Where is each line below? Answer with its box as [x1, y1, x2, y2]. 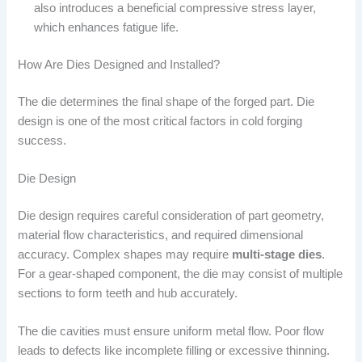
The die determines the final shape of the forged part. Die [18, 95, 315, 108]
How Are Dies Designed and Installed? [18, 57, 221, 71]
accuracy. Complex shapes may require [18, 247, 233, 261]
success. [18, 133, 67, 147]
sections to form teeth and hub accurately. [18, 286, 238, 300]
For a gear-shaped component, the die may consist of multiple [18, 267, 343, 280]
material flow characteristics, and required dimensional [18, 228, 304, 242]
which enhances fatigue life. [34, 20, 179, 34]
